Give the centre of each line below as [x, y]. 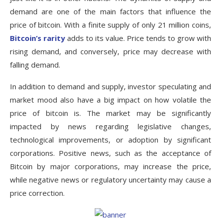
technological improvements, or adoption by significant [110, 140]
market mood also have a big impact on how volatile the [110, 100]
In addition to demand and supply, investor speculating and [110, 87]
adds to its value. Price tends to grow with [138, 38]
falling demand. [35, 65]
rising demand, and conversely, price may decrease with [110, 52]
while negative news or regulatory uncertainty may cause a [110, 180]
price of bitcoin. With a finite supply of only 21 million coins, [110, 25]
